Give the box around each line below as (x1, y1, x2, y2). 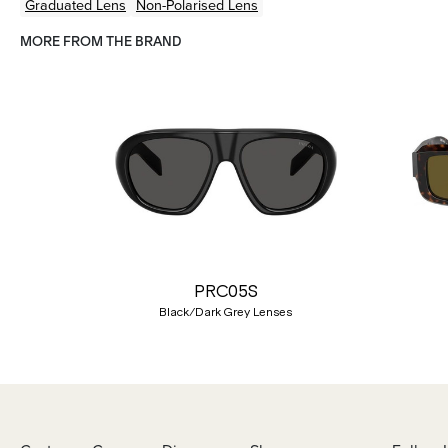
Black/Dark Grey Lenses (159, 305, 293, 319)
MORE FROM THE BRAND (20, 34, 181, 49)
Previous (28, 218, 95, 238)
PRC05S (193, 281, 258, 301)
